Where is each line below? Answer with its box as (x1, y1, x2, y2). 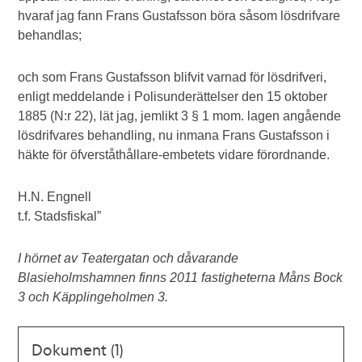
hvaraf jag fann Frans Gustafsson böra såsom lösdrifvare (18, 9, 341, 23)
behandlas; (18, 28, 82, 42)
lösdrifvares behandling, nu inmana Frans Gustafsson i (18, 128, 330, 142)
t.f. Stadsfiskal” (18, 209, 102, 223)
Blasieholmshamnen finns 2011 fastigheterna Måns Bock (18, 271, 343, 284)
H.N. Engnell (18, 190, 92, 204)
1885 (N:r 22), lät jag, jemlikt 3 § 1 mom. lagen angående (18, 109, 342, 123)
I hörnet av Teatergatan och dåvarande (18, 251, 239, 265)
